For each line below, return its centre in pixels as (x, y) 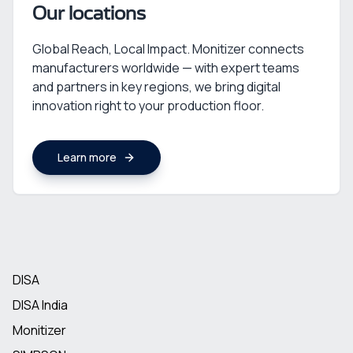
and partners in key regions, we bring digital (156, 87)
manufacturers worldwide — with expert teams (166, 68)
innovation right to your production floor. (148, 106)
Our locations (89, 14)
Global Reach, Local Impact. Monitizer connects (168, 49)
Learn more (87, 157)
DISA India (40, 305)
